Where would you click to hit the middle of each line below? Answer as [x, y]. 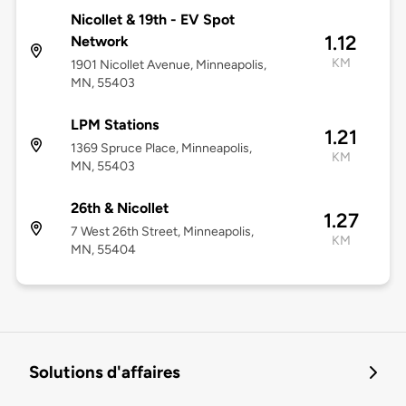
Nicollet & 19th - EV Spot [152, 20]
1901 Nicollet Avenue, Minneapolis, [168, 65]
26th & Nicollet [119, 208]
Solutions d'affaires [105, 372]
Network [99, 42]
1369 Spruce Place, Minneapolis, [161, 149]
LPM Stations [114, 125]
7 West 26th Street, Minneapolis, [162, 232]
